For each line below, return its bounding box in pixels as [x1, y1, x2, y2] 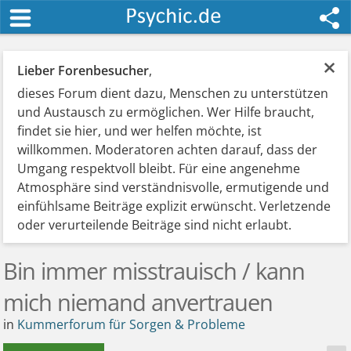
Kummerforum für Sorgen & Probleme [17, 316, 246, 333]
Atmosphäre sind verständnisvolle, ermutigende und [17, 179, 330, 196]
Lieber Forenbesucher [17, 62, 150, 79]
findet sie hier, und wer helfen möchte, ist [17, 122, 262, 139]
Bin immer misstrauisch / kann [3, 255, 306, 286]
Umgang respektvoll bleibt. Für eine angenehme [17, 160, 301, 177]
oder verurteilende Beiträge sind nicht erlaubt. [17, 216, 292, 233]
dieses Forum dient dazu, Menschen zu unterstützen [17, 85, 329, 102]
